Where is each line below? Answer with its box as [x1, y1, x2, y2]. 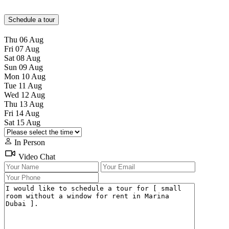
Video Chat [16, 152, 55, 161]
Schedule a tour [8, 15, 55, 24]
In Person [12, 138, 45, 147]
